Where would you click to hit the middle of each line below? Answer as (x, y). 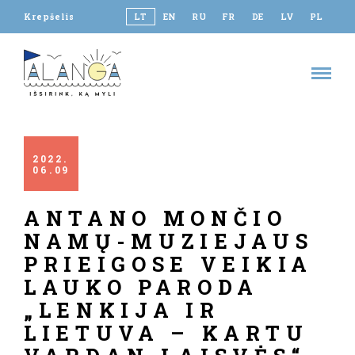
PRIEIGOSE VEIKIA (168, 264)
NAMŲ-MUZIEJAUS (169, 241)
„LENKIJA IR (122, 310)
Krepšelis (49, 17)
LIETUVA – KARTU (166, 333)
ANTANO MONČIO (156, 218)
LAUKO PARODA (142, 287)
